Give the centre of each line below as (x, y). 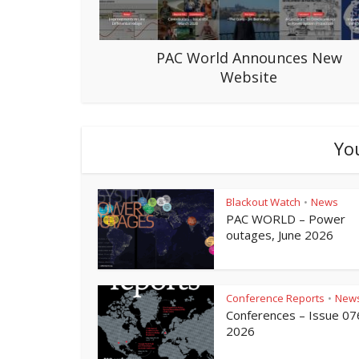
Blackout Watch (263, 202)
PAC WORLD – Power (286, 219)
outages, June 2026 (280, 235)
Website (249, 77)
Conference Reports (275, 298)
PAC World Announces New (249, 58)
